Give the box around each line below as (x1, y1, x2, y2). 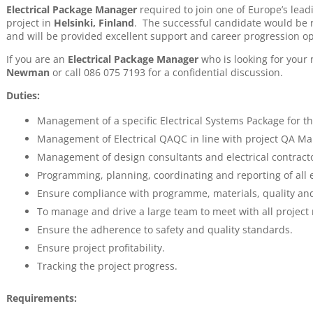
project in (6, 16, 54, 29)
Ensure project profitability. (36, 241, 165, 254)
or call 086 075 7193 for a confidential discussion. (49, 66, 289, 79)
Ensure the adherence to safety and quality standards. (36, 223, 293, 236)
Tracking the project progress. (36, 259, 177, 272)
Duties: (6, 89, 40, 102)
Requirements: (6, 291, 77, 305)
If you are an (6, 52, 65, 66)
